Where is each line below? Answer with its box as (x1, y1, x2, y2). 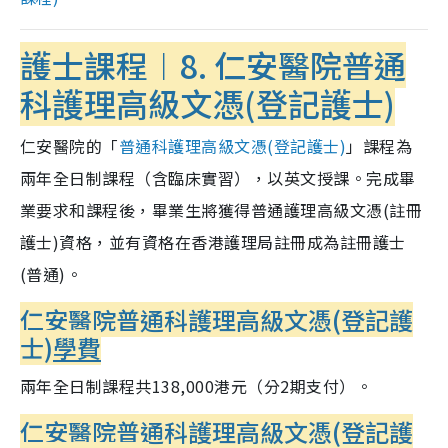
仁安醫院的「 (20, 134, 119, 159)
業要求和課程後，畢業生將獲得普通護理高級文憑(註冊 (20, 198, 422, 223)
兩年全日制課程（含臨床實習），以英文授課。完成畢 (20, 166, 416, 191)
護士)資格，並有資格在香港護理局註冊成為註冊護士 (20, 230, 406, 255)
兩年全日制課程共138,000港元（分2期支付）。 (20, 374, 373, 399)
